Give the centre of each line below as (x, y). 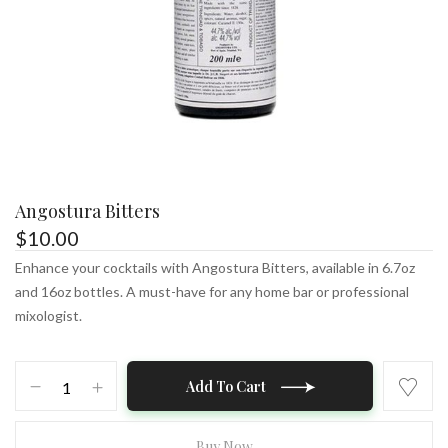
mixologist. (48, 315)
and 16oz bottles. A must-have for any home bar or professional (212, 291)
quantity (41, 420)
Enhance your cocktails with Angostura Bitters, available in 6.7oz (215, 267)
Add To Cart (225, 386)
